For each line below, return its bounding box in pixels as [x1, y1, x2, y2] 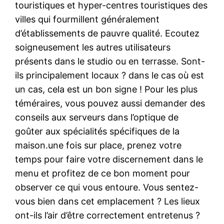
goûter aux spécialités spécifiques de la [15, 125, 180, 136]
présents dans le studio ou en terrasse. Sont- [15, 55, 205, 66]
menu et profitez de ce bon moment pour [15, 167, 190, 178]
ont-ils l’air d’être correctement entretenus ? [15, 209, 200, 220]
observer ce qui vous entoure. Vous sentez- [15, 181, 199, 192]
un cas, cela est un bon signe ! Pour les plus [15, 83, 198, 94]
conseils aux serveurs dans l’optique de [15, 111, 179, 122]
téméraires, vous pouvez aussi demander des [15, 97, 205, 108]
